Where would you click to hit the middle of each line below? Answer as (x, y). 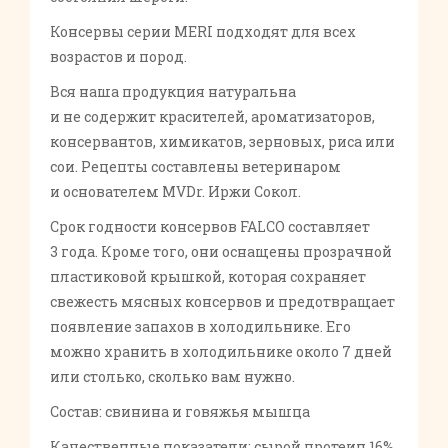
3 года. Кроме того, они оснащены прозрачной (221, 251)
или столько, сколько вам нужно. (172, 376)
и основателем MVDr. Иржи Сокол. (175, 191)
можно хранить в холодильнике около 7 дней (221, 351)
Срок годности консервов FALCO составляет (210, 226)
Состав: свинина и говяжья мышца (180, 411)
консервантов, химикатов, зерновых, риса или (222, 141)
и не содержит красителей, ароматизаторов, (212, 116)
